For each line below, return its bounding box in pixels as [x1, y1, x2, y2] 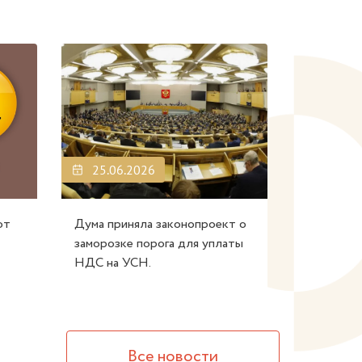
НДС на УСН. [74, 254, 151, 273]
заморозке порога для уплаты [74, 234, 243, 254]
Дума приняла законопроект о [74, 215, 246, 234]
